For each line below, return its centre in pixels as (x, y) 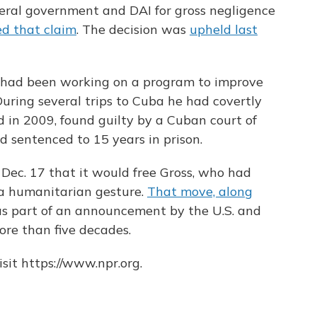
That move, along (200, 191)
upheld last (224, 29)
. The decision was (133, 29)
